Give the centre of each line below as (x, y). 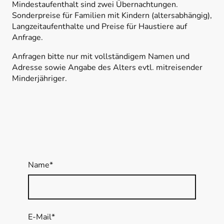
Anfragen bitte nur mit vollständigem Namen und (101, 57)
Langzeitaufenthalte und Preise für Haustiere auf (99, 27)
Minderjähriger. (39, 79)
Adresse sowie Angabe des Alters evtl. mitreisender (107, 68)
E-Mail (40, 217)
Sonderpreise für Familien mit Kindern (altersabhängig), (112, 16)
